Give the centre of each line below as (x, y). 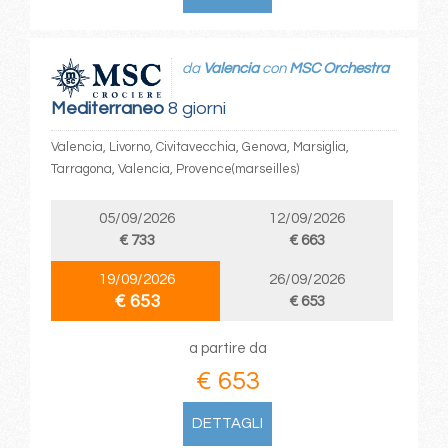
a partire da (227, 348)
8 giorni (194, 108)
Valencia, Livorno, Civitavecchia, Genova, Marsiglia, (199, 146)
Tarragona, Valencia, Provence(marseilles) (174, 168)
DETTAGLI (228, 423)
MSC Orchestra (338, 69)
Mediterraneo (107, 108)
